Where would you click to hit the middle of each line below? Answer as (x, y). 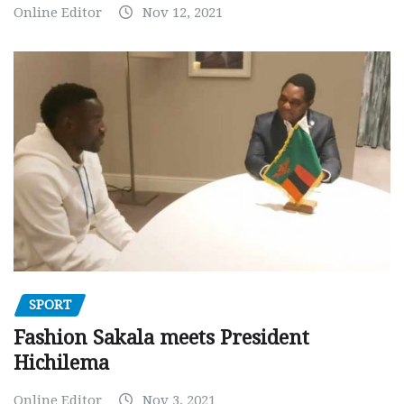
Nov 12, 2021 (183, 12)
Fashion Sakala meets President (161, 338)
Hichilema (61, 363)
